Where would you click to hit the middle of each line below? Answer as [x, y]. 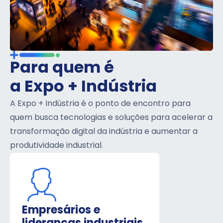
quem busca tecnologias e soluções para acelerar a [111, 118]
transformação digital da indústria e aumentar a [104, 132]
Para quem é [62, 68]
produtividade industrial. [57, 146]
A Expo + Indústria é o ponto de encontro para [100, 104]
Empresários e [61, 211]
